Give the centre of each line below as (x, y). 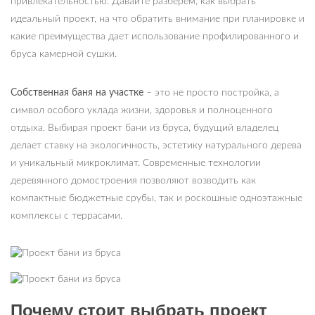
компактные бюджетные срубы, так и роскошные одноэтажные (156, 198)
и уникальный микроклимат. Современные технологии (136, 163)
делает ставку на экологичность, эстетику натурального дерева (156, 146)
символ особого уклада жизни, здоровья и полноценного (142, 110)
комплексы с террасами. (66, 216)
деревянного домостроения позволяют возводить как (133, 181)
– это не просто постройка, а (211, 93)
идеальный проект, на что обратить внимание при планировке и (157, 19)
